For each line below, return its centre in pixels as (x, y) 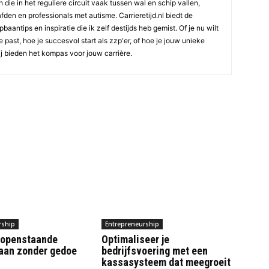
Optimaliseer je (135, 240)
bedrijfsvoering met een (154, 251)
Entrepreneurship (132, 224)
